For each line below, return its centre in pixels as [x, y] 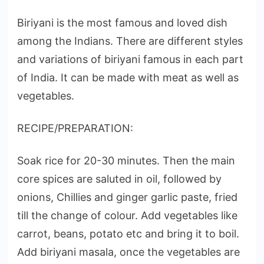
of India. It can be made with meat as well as [128, 78]
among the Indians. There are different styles [130, 41]
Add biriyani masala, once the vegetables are [128, 252]
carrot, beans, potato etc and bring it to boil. [128, 234]
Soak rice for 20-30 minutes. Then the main [126, 161]
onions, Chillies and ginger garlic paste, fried [127, 197]
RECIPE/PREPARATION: [75, 128]
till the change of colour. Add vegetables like [127, 216]
